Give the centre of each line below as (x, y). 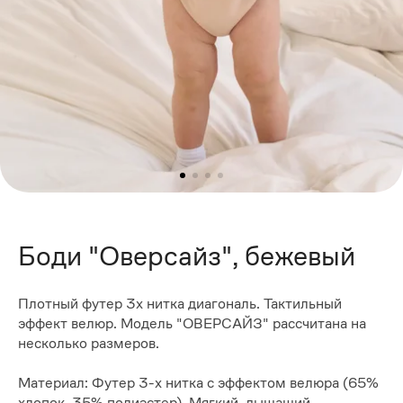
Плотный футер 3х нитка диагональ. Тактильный (180, 304)
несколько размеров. (89, 344)
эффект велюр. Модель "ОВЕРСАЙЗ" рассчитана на (192, 324)
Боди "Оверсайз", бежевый (187, 255)
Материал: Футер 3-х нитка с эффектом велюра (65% (198, 383)
